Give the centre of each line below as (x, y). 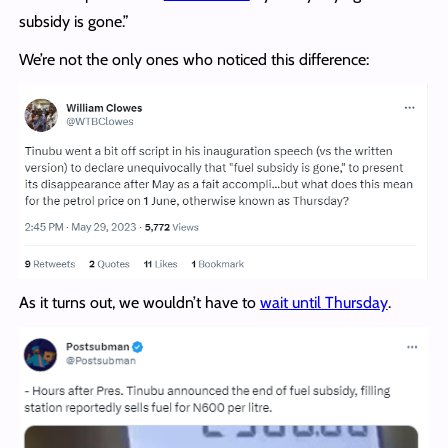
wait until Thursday (323, 302)
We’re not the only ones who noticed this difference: (195, 59)
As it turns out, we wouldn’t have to (139, 302)
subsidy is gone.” (73, 21)
